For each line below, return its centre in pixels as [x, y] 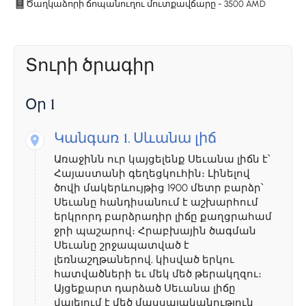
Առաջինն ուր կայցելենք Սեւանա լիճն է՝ [162, 159]
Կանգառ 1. [92, 140]
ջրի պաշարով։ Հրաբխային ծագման [155, 231]
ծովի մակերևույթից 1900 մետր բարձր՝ [159, 188]
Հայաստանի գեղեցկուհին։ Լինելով [152, 174]
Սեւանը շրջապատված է [122, 246]
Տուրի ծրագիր [90, 65]
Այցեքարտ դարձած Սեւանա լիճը [145, 289]
